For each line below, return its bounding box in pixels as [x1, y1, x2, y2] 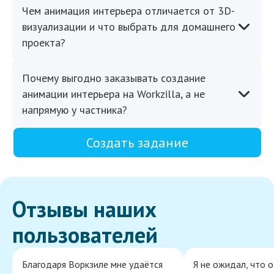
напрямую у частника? [22, 103, 127, 117]
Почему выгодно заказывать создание [22, 71, 206, 86]
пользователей [12, 220, 158, 250]
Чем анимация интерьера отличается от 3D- [22, 4, 235, 18]
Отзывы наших [12, 194, 157, 224]
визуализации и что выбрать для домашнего [22, 20, 235, 34]
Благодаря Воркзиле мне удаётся [22, 258, 163, 271]
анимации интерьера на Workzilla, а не [22, 87, 205, 102]
